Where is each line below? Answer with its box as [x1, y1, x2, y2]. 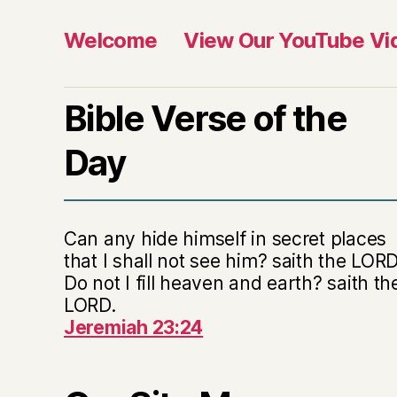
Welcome [64, 27, 158, 53]
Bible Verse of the [64, 96, 347, 140]
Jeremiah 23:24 [64, 315, 204, 339]
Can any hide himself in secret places [64, 227, 387, 250]
